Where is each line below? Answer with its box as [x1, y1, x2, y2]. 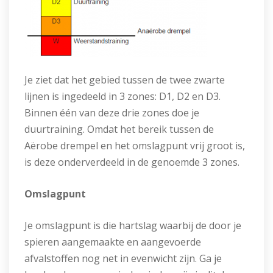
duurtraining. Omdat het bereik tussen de [24, 122, 214, 136]
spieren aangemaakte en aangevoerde [24, 235, 201, 249]
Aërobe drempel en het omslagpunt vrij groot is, [24, 139, 245, 152]
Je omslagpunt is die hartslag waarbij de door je [24, 219, 241, 232]
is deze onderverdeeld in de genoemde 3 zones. [24, 155, 239, 169]
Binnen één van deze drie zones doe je [24, 106, 199, 119]
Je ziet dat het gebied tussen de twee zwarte [24, 73, 225, 87]
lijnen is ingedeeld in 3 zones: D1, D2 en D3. [24, 90, 221, 103]
